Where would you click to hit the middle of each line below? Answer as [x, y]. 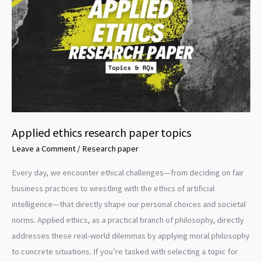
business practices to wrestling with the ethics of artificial [113, 189]
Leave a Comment [44, 148]
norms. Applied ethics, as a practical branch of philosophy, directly [128, 220]
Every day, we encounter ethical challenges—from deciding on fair [128, 173]
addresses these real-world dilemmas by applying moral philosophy [131, 236]
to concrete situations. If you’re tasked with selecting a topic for [125, 252]
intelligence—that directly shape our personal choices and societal [129, 204]
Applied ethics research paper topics [101, 132]
